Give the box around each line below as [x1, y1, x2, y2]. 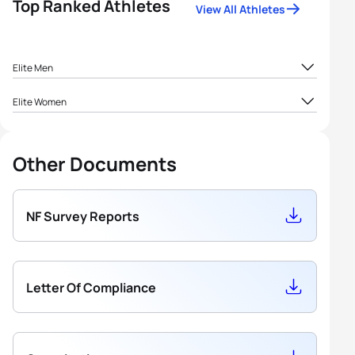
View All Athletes [196, 2, 285, 17]
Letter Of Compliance [26, 279, 156, 297]
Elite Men [13, 60, 53, 74]
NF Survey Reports [26, 208, 139, 226]
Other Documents [13, 151, 177, 177]
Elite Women [13, 94, 67, 109]
